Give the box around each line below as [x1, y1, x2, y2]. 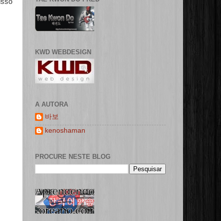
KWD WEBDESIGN [35, 48, 91, 56]
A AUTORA [35, 101, 68, 109]
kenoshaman [45, 126, 85, 134]
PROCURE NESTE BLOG [35, 153, 110, 161]
